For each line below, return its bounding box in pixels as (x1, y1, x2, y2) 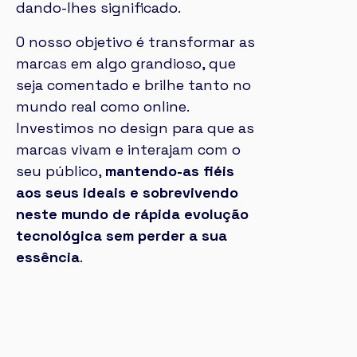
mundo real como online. (16, 97, 189, 116)
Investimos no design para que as (16, 119, 254, 137)
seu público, (16, 162, 105, 180)
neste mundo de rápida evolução (16, 205, 249, 223)
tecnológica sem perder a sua (16, 226, 227, 245)
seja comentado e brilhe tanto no (16, 76, 251, 94)
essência (16, 248, 80, 266)
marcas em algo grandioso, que (16, 54, 236, 73)
